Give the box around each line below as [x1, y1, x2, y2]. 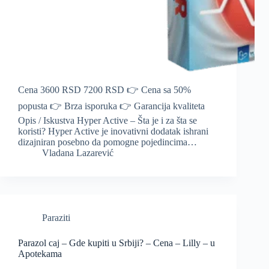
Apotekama [18, 249, 62, 259]
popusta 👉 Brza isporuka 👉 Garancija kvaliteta [18, 101, 205, 112]
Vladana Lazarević [42, 148, 113, 159]
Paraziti [42, 213, 70, 223]
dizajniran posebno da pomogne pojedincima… [18, 137, 197, 148]
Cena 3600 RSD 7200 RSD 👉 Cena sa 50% [18, 85, 191, 95]
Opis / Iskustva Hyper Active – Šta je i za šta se [18, 115, 197, 126]
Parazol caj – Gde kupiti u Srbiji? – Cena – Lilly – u [18, 238, 215, 249]
